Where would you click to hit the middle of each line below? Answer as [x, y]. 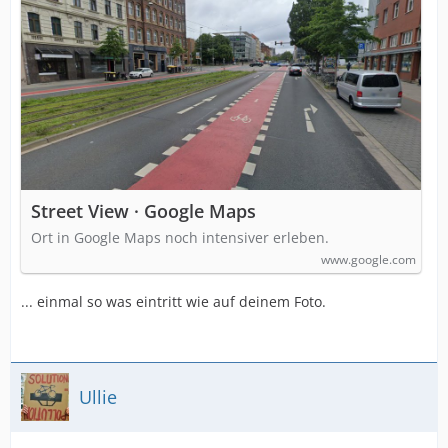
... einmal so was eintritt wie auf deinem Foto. [173, 301]
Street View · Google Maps [143, 211]
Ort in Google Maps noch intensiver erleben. [180, 237]
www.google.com [368, 259]
